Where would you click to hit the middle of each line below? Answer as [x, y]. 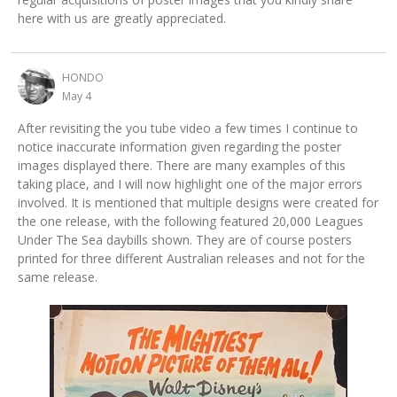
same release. [58, 276]
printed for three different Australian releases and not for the [191, 258]
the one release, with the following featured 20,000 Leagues [191, 221]
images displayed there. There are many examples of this [182, 165]
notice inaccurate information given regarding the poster [179, 146]
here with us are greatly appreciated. [122, 18]
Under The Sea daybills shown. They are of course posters [185, 239]
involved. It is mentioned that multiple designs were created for [198, 202]
